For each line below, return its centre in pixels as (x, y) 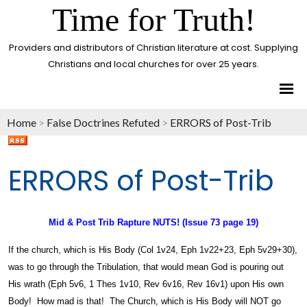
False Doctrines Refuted (103, 122)
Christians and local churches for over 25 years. (153, 64)
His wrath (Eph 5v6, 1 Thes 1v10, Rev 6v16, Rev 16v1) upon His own (146, 284)
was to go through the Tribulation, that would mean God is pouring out (146, 267)
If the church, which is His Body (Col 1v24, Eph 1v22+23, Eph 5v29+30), (153, 249)
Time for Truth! (153, 20)
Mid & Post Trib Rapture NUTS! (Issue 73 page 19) (153, 223)
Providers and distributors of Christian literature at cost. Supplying (153, 48)
